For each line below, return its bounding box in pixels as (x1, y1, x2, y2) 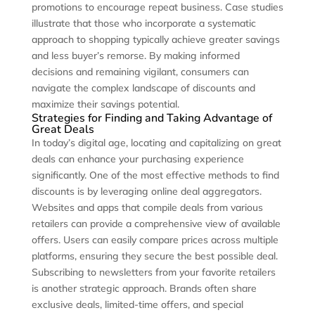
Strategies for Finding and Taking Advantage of (31, 110, 272, 127)
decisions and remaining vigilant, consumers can (31, 65, 249, 79)
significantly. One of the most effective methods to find (31, 169, 279, 182)
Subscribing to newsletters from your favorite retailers (31, 266, 276, 279)
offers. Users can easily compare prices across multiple (31, 233, 278, 247)
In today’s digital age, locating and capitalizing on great (31, 136, 281, 150)
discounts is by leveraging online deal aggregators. (31, 185, 262, 198)
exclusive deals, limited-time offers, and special (31, 298, 243, 311)
